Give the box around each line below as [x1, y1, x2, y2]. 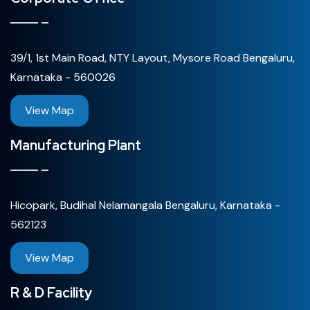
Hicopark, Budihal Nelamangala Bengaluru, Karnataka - [10, 197, 280, 212]
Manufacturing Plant [10, 136, 141, 154]
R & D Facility [10, 283, 92, 302]
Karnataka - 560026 [10, 69, 116, 84]
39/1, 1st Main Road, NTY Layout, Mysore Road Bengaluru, [10, 50, 295, 65]
